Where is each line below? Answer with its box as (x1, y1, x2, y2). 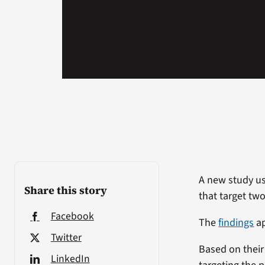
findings (218, 215, 254, 230)
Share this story (24, 182, 107, 198)
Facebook (50, 208, 94, 224)
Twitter (50, 230, 82, 245)
